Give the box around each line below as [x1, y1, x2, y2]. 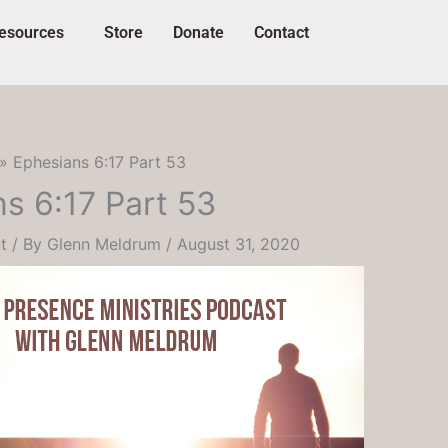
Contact [254, 23, 309, 42]
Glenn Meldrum [47, 234, 166, 255]
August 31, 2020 [177, 234, 300, 255]
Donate [173, 23, 224, 42]
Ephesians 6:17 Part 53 [13, 152, 187, 173]
